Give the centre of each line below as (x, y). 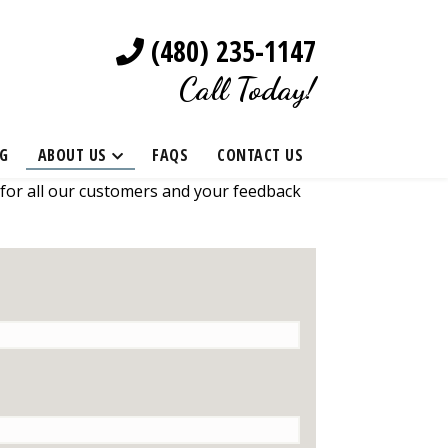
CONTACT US (260, 155)
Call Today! (247, 88)
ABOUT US (72, 155)
